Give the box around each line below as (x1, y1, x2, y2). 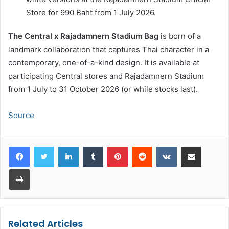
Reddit (152, 142, 172, 151)
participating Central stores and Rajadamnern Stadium (8, 71, 204, 81)
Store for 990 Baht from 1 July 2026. (26, 8, 156, 18)
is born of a (158, 31, 201, 41)
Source (8, 110, 34, 121)
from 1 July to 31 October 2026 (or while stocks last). (8, 84, 198, 95)
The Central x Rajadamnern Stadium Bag (8, 31, 158, 41)
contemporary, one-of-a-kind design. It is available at (8, 58, 199, 68)
